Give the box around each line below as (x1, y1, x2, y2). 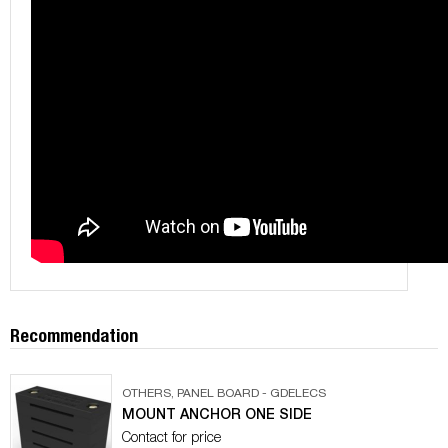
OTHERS (122, 384, 171, 403)
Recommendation (10, 321, 138, 348)
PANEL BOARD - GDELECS (177, 384, 326, 403)
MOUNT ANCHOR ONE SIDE (122, 403, 312, 424)
